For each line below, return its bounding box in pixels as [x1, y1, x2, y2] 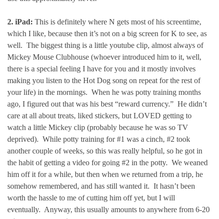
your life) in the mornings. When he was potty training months [7, 88, 201, 96]
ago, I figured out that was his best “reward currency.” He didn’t [7, 100, 207, 108]
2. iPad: [7, 18, 33, 26]
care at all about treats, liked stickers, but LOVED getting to [7, 111, 192, 120]
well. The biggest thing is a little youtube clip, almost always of [7, 41, 203, 49]
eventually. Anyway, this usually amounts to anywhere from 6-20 [7, 205, 210, 214]
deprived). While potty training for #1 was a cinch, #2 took [7, 135, 190, 143]
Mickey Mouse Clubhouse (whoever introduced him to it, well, [7, 53, 201, 61]
